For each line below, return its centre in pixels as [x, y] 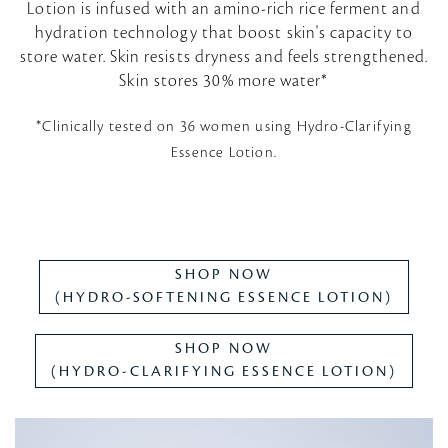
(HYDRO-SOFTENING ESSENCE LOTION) [224, 297]
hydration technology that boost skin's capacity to [224, 33]
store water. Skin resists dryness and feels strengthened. [224, 57]
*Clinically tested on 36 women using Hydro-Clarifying [224, 126]
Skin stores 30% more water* [224, 81]
